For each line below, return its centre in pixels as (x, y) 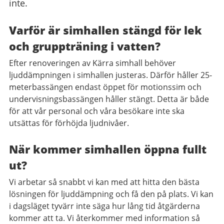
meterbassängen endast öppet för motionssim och (105, 87)
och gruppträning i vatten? (85, 46)
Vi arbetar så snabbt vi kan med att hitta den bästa (104, 182)
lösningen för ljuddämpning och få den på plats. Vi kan (111, 194)
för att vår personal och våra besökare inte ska (97, 111)
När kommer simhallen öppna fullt (108, 149)
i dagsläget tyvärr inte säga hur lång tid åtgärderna (104, 206)
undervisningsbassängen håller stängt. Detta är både (109, 99)
